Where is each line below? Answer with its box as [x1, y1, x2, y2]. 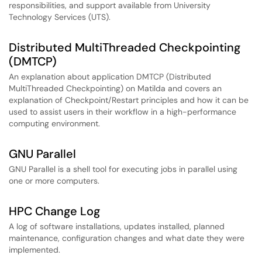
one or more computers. [9, 175, 99, 186]
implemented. [9, 244, 60, 255]
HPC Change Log [9, 204, 100, 219]
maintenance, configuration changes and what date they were [9, 233, 244, 243]
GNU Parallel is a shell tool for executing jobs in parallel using [9, 164, 237, 174]
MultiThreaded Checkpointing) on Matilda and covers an [9, 83, 222, 94]
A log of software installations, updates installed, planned [9, 221, 225, 232]
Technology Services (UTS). [9, 12, 111, 22]
